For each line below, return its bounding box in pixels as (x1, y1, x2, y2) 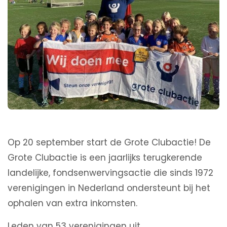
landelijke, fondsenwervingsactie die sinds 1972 (8, 167, 213, 179)
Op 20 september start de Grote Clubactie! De (8, 136, 211, 149)
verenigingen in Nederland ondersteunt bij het (8, 182, 210, 195)
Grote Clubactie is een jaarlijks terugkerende (8, 152, 202, 164)
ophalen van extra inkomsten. (8, 197, 137, 210)
